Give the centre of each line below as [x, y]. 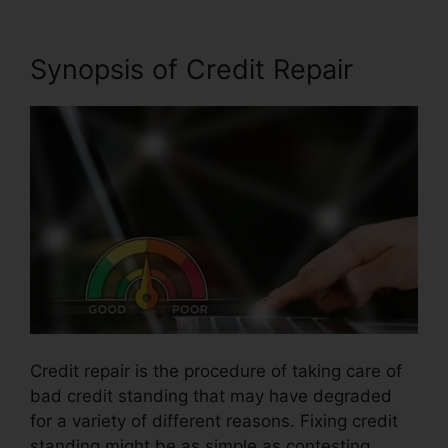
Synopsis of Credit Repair [191, 69]
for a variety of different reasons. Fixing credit [214, 421]
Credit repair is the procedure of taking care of [216, 371]
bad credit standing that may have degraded [211, 396]
